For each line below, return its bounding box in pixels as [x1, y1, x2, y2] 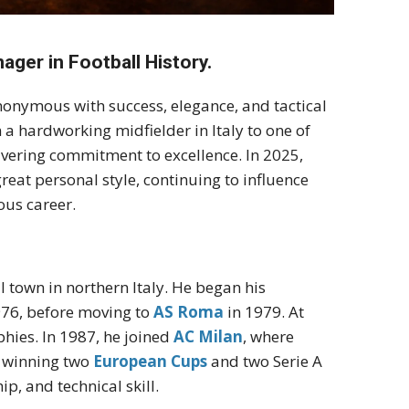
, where [243, 326, 295, 348]
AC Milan [173, 326, 244, 348]
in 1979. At [224, 301, 305, 323]
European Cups [93, 351, 208, 372]
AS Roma [153, 301, 225, 323]
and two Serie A [207, 351, 323, 372]
